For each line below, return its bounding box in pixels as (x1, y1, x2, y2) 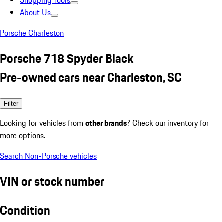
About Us (20, 6, 51, 18)
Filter (4, 99, 18, 107)
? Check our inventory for (127, 116, 209, 129)
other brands (85, 116, 127, 129)
